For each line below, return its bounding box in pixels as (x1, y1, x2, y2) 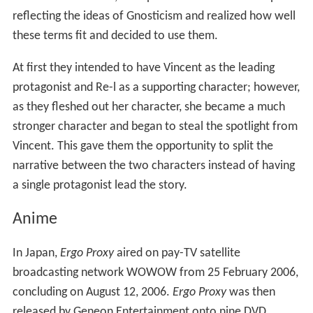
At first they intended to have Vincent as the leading (12, 61, 275, 75)
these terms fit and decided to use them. (12, 29, 218, 43)
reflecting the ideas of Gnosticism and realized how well (12, 10, 296, 24)
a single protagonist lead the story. (12, 179, 187, 193)
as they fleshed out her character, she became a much (12, 101, 285, 115)
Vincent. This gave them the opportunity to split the (12, 140, 273, 154)
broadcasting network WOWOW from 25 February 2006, (12, 265, 298, 279)
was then (226, 285, 275, 299)
